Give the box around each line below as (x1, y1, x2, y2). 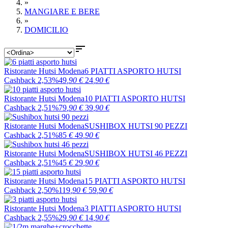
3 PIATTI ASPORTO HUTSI (84, 204, 181, 213)
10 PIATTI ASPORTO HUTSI (84, 94, 185, 103)
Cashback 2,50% (4, 186, 59, 194)
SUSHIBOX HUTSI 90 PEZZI (84, 122, 187, 130)
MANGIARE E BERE (24, 7, 100, 16)
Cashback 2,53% (4, 76, 59, 84)
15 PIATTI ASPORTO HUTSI (84, 177, 185, 185)
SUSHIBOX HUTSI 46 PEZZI (84, 149, 187, 158)
